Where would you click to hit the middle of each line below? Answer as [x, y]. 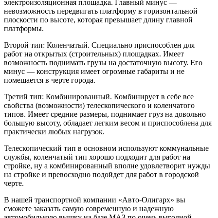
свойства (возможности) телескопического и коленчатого [99, 105]
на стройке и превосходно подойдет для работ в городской [101, 174]
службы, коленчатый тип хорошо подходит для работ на [97, 157]
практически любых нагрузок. [54, 131]
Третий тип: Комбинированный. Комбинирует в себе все [99, 96]
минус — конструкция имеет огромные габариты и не [94, 71]
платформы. [24, 28]
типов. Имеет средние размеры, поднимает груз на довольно [105, 114]
